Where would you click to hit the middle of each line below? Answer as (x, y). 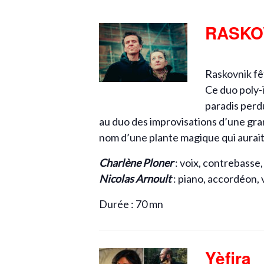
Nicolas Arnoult (135, 179)
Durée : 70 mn (131, 204)
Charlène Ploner (136, 163)
